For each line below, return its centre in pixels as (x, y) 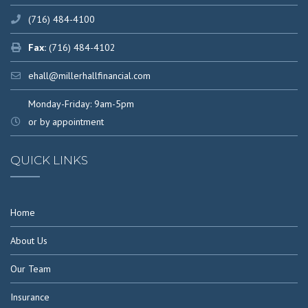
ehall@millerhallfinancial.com (89, 75)
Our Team (31, 268)
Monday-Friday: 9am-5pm (81, 103)
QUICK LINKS (49, 160)
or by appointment (66, 121)
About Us (29, 240)
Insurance (30, 297)
